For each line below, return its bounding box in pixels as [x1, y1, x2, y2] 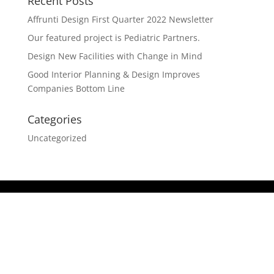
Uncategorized [27, 132, 87, 144]
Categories [27, 112, 82, 127]
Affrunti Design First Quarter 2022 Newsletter [27, 13, 213, 25]
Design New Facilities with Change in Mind [27, 50, 202, 62]
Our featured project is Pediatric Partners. [27, 32, 200, 43]
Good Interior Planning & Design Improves [27, 68, 200, 80]
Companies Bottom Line [27, 83, 125, 94]
